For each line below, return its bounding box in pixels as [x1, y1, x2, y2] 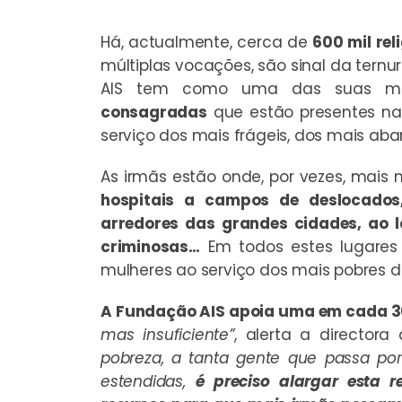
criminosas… [100, 235, 200, 258]
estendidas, [100, 370, 197, 392]
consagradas [100, 100, 207, 123]
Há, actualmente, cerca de [100, 31, 313, 53]
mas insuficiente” [100, 323, 234, 345]
